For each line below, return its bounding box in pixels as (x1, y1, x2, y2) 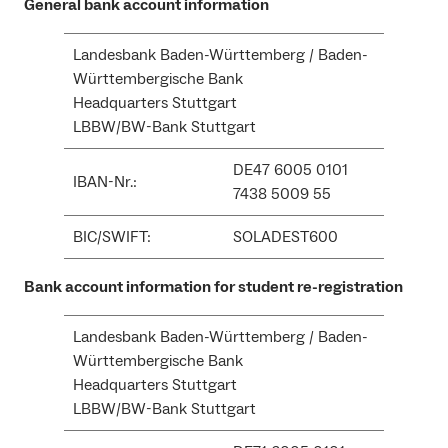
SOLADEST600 (233, 227, 338, 248)
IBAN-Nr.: (73, 172, 137, 193)
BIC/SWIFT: (73, 227, 151, 248)
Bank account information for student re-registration (24, 277, 403, 298)
